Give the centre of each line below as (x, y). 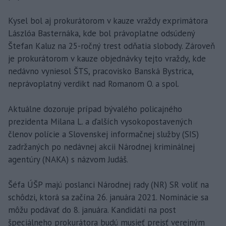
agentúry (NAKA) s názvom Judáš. (68, 159)
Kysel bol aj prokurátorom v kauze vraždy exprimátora (108, 20)
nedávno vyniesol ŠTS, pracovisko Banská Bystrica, (101, 71)
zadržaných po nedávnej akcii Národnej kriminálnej (101, 147)
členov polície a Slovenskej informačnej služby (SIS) (103, 134)
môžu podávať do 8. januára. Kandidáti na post (92, 210)
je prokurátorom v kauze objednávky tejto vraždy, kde (107, 58)
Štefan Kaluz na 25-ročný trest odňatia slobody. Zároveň (111, 46)
